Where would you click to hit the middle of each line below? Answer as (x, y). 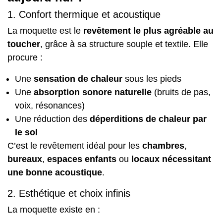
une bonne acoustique (55, 172)
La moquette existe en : (54, 209)
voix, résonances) (50, 105)
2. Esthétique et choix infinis (69, 193)
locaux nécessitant (171, 159)
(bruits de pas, (181, 92)
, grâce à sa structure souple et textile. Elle (124, 44)
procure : (25, 57)
